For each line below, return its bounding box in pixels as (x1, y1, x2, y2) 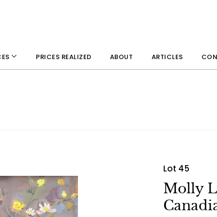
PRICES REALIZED (35, 52, 92, 62)
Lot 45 (163, 163, 189, 174)
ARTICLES (151, 52, 183, 62)
